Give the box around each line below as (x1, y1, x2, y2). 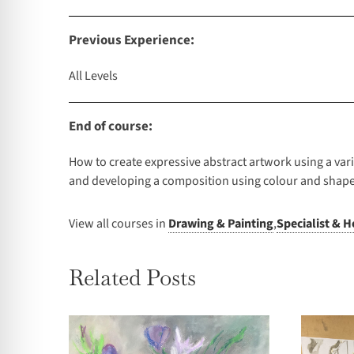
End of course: (69, 117, 153, 137)
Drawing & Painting (168, 215, 273, 233)
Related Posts (68, 263, 196, 292)
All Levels (69, 67, 118, 85)
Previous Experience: (69, 31, 194, 51)
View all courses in (69, 215, 168, 233)
